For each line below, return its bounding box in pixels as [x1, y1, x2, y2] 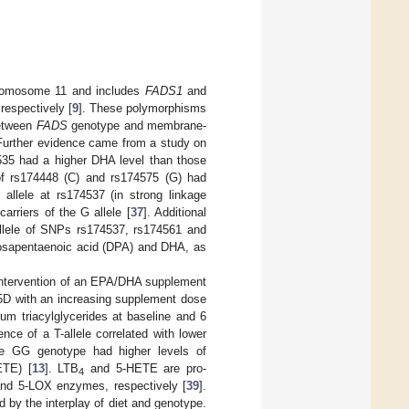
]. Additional [142, 205, 207, 220]
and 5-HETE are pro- [84, 362, 207, 376]
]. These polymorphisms [78, 101, 207, 116]
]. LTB [44, 362, 79, 376]
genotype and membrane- [67, 119, 206, 133]
